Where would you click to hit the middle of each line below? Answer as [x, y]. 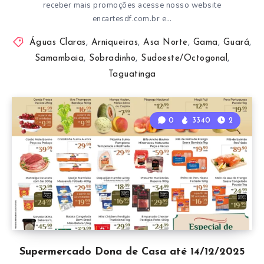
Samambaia [59, 58]
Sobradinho [112, 58]
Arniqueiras [115, 42]
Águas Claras [57, 42]
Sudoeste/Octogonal [184, 58]
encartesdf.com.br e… [132, 19]
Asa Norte [166, 42]
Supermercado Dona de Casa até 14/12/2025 [132, 252]
